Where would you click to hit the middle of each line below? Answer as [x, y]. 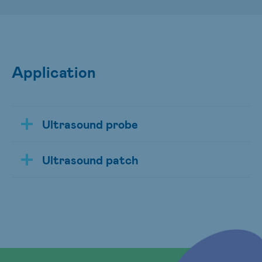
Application [54, 71]
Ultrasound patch [90, 159]
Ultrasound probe [90, 124]
